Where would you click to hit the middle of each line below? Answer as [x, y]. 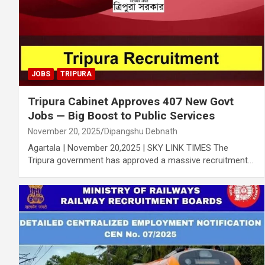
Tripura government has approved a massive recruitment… [140, 161]
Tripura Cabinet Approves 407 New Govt [131, 102]
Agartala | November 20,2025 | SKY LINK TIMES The [128, 148]
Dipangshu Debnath [141, 132]
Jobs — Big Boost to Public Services [121, 116]
